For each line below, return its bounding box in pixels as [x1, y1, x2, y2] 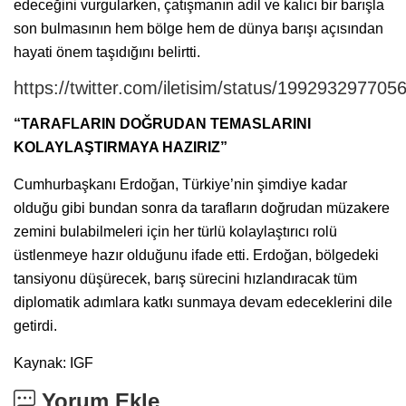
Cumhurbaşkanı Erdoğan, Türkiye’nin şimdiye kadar [14, 176, 347, 192]
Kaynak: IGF [14, 354, 93, 371]
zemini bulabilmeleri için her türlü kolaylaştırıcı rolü [14, 223, 337, 239]
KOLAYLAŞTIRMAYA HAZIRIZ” [14, 139, 227, 155]
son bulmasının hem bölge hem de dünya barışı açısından [14, 20, 383, 36]
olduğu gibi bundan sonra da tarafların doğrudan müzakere [14, 199, 390, 216]
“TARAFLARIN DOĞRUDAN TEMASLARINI [14, 115, 311, 131]
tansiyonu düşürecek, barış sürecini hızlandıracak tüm [14, 270, 357, 286]
